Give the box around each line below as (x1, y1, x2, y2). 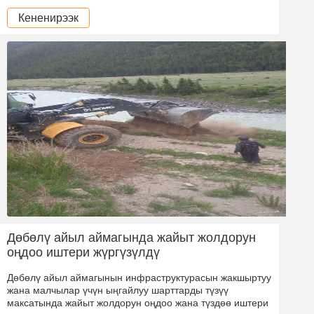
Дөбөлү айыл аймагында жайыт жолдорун (7, 230, 256, 245)
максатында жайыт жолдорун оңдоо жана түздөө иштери (7, 296, 268, 308)
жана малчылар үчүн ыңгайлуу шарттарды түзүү (7, 284, 228, 296)
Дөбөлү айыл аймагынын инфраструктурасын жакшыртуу (7, 271, 271, 283)
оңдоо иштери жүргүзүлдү (7, 245, 160, 259)
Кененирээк (18, 11, 78, 24)
